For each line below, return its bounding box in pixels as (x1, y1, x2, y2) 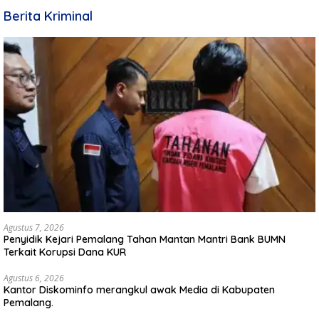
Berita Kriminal (4, 7, 93, 24)
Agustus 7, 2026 (4, 221, 64, 234)
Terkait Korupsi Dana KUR (4, 245, 126, 258)
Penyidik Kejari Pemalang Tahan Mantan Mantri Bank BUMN (4, 232, 286, 246)
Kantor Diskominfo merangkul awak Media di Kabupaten (4, 283, 275, 296)
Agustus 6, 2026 (4, 271, 64, 284)
